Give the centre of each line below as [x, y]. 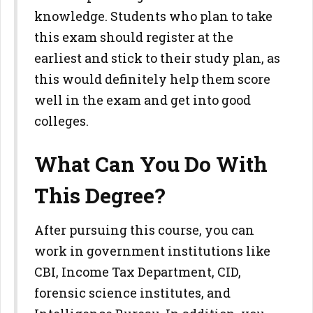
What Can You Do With [151, 164]
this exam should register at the [134, 37]
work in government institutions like [152, 251]
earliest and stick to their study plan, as [157, 58]
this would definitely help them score [152, 79]
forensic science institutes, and [132, 293]
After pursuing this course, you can [144, 230]
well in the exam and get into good [143, 100]
